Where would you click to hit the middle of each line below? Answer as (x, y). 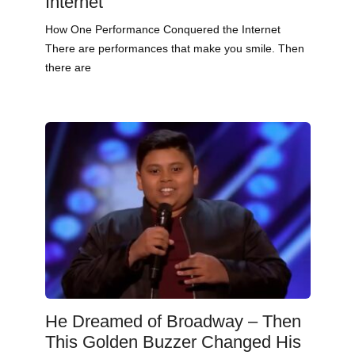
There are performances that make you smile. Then (174, 49)
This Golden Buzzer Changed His (173, 342)
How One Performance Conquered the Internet (162, 30)
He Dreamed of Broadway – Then (173, 321)
